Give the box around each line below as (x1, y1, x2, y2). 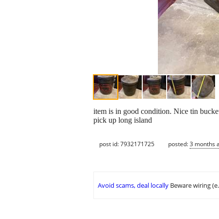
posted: (168, 139, 190, 148)
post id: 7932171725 (99, 139, 154, 148)
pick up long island (93, 116, 152, 125)
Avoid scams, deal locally (98, 181, 169, 190)
